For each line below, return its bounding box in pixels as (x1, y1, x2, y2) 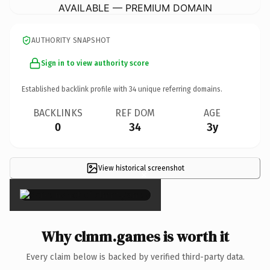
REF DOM (115, 107, 155, 119)
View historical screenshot (98, 163, 184, 172)
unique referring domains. (136, 84, 222, 93)
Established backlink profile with (22, 84, 129, 93)
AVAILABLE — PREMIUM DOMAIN (58, 1, 212, 14)
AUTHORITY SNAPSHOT (31, 36, 111, 45)
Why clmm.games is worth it (41, 226, 229, 246)
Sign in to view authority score (41, 58, 149, 67)
